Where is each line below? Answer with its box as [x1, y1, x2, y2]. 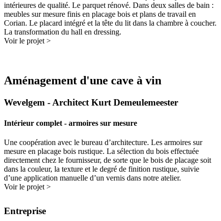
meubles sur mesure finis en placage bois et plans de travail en [4, 10, 196, 19]
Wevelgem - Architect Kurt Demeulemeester [4, 97, 178, 108]
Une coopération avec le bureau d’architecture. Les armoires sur [4, 138, 202, 147]
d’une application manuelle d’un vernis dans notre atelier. [4, 173, 181, 182]
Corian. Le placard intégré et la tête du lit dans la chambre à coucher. [4, 19, 217, 28]
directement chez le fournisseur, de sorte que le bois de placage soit [4, 155, 211, 164]
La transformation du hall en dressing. [4, 28, 121, 37]
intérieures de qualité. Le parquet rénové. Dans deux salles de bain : [4, 1, 214, 10]
